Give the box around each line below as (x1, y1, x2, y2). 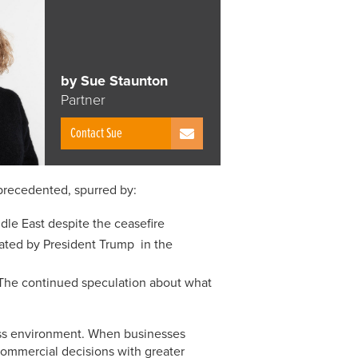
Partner (61, 90, 105, 109)
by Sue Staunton (61, 71, 168, 89)
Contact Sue (70, 124, 122, 143)
